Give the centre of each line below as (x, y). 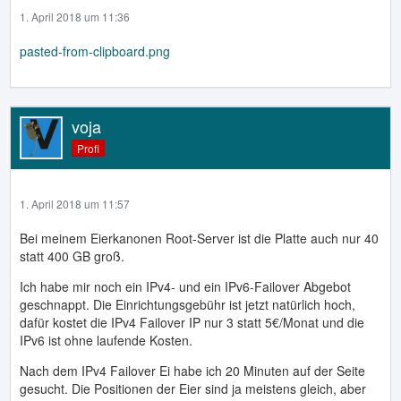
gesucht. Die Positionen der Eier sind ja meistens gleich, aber (193, 389)
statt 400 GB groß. (72, 256)
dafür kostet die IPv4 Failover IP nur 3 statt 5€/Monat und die (192, 323)
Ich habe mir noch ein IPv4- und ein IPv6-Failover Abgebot (185, 287)
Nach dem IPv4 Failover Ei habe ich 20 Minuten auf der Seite (192, 371)
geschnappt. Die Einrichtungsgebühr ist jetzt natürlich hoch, (188, 305)
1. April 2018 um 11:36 (75, 17)
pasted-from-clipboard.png (95, 51)
